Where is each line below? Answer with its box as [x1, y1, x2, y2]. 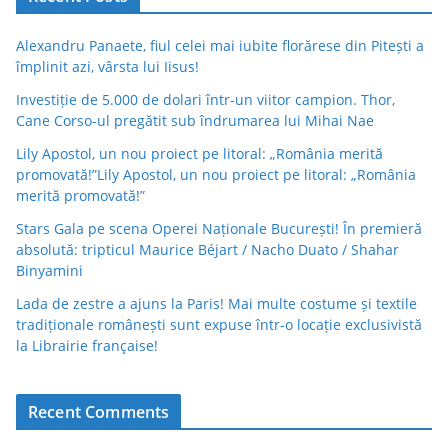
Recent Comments [28, 401, 170, 423]
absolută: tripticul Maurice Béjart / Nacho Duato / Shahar [16, 240, 399, 259]
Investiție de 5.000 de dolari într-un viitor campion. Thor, [16, 90, 395, 109]
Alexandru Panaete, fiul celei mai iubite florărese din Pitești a [16, 36, 424, 55]
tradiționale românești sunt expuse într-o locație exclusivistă [16, 315, 422, 334]
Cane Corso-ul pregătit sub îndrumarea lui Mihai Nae [16, 111, 374, 130]
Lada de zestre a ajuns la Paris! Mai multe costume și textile [16, 294, 417, 313]
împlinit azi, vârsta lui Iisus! [16, 57, 199, 76]
